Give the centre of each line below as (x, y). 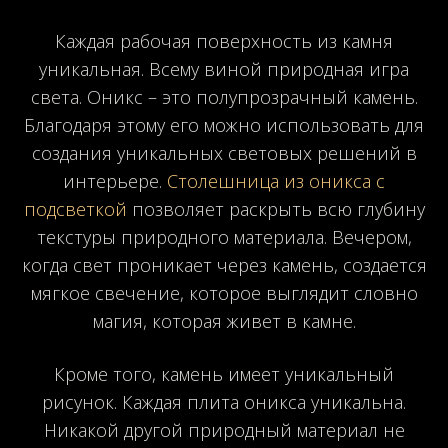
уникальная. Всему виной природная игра (224, 68)
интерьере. (115, 180)
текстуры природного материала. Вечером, (224, 236)
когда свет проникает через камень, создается (224, 264)
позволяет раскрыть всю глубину (275, 208)
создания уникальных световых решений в (224, 152)
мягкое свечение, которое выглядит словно (224, 292)
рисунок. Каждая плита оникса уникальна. (224, 401)
